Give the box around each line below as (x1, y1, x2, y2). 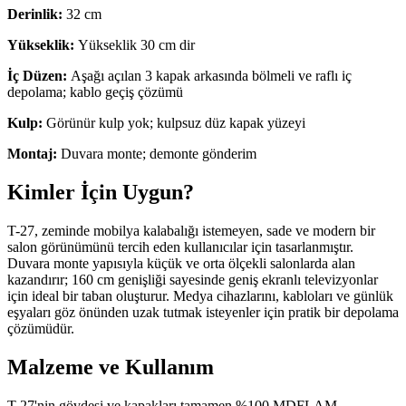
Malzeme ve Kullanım (7, 354, 214, 379)
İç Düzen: (7, 68, 67, 84)
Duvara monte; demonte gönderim (57, 146, 256, 162)
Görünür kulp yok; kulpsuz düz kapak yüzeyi (43, 115, 305, 131)
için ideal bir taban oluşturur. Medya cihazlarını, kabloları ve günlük (7, 288, 393, 304)
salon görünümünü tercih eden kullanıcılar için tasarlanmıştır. (7, 239, 353, 255)
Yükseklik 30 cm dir (74, 37, 195, 53)
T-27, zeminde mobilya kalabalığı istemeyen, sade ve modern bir (7, 223, 375, 238)
